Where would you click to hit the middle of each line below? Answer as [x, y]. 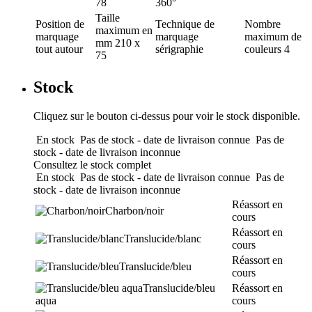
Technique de [185, 24]
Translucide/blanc [163, 239]
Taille [108, 17]
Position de [60, 24]
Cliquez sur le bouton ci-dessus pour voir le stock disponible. [167, 116]
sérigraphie [179, 49]
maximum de [273, 36]
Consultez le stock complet [92, 165]
